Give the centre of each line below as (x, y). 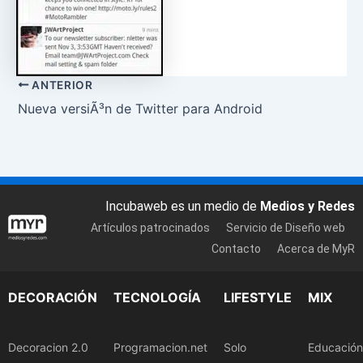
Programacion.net (160, 347)
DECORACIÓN (53, 297)
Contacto (236, 249)
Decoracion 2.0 (48, 347)
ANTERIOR (61, 85)
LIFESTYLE (258, 297)
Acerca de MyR (316, 249)
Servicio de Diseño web (286, 228)
